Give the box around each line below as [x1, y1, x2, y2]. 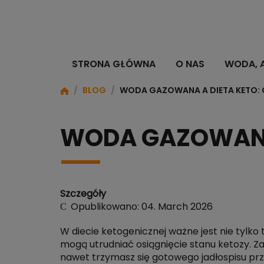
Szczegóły [60, 189, 106, 199]
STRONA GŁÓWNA [71, 60, 156, 69]
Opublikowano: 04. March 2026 [71, 202, 213, 212]
